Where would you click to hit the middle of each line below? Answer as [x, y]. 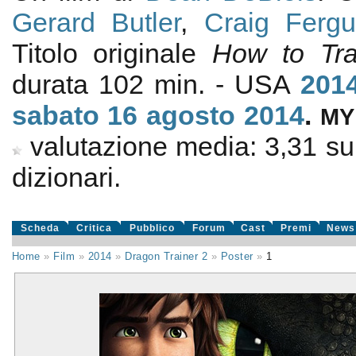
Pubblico [153, 228]
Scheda [40, 228]
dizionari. [66, 177]
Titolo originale [112, 53]
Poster [237, 256]
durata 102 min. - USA [156, 84]
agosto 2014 [225, 115]
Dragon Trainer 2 [166, 256]
